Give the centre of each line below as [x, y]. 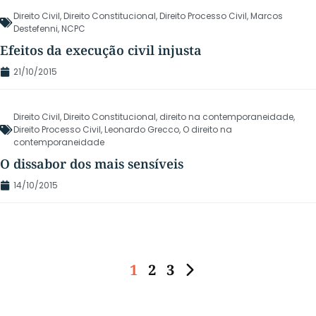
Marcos [267, 16]
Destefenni [36, 29]
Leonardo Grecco [142, 130]
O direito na [207, 130]
